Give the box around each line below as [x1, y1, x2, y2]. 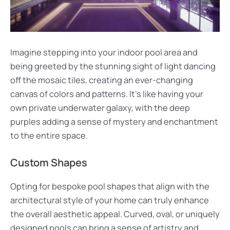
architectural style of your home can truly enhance [10, 194, 209, 206]
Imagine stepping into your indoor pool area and [10, 46, 198, 58]
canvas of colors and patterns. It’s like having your [10, 88, 203, 100]
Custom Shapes [10, 155, 87, 169]
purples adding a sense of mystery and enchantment [10, 116, 218, 127]
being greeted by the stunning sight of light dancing [10, 60, 216, 72]
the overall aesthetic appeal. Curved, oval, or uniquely [10, 208, 220, 220]
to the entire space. [10, 129, 88, 141]
